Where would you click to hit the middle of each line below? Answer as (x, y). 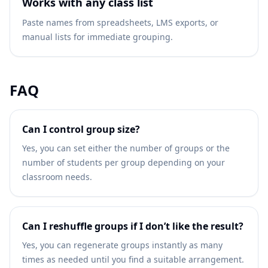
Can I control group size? (81, 129)
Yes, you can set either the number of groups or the (126, 148)
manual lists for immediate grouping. (98, 37)
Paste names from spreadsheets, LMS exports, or (120, 22)
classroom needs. (57, 177)
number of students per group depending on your (124, 162)
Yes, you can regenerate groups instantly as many (122, 245)
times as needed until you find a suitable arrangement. (133, 259)
